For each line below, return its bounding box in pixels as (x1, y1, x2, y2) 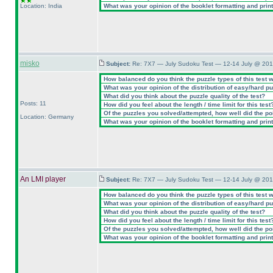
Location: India (19, 2, 62, 9)
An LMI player (19, 175, 66, 183)
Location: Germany (19, 113, 74, 120)
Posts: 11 (19, 100, 46, 107)
